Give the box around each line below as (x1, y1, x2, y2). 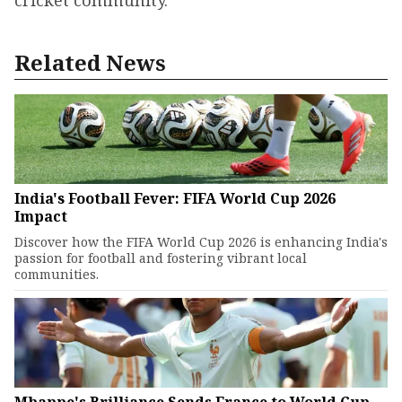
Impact (14, 206, 67, 226)
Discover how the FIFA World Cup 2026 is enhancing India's (14, 233, 388, 250)
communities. (14, 266, 99, 283)
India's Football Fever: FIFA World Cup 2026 (14, 188, 336, 208)
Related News (14, 48, 166, 77)
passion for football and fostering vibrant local (14, 249, 307, 267)
